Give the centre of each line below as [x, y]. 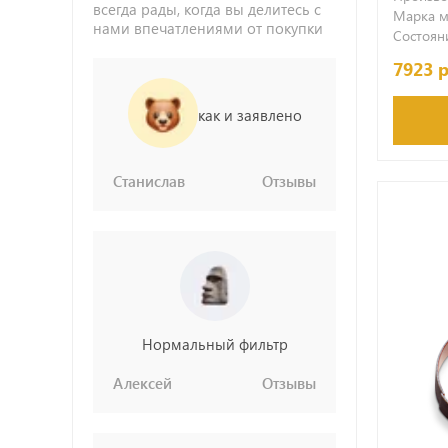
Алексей [142, 383]
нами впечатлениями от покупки [208, 28]
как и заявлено [249, 114]
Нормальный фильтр [214, 344]
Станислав [149, 181]
